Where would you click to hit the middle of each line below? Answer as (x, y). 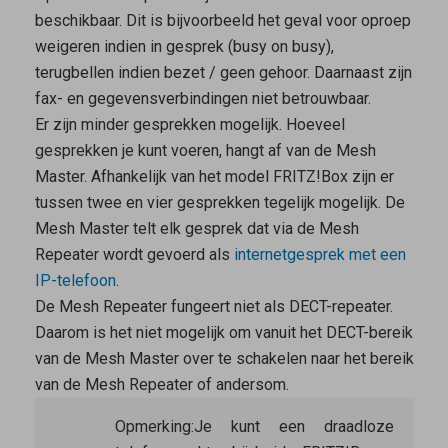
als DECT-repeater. (326, 307)
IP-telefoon (75, 281)
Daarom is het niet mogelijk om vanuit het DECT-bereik (223, 333)
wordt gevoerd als (166, 255)
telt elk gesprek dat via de (223, 229)
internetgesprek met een (319, 255)
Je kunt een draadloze (293, 427)
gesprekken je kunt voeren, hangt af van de (185, 151)
